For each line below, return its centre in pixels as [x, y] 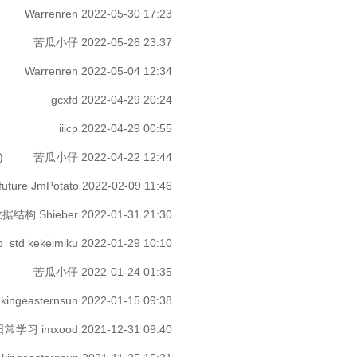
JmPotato [55, 186]
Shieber [59, 214]
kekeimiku [53, 243]
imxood [60, 329]
